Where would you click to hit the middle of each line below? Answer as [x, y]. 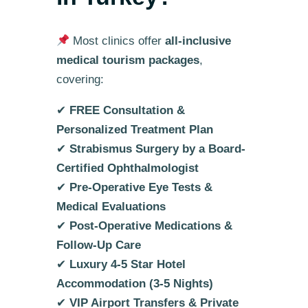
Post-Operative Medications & [151, 225]
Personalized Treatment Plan [134, 129]
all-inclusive [198, 41]
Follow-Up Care [98, 245]
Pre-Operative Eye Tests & [141, 187]
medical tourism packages [128, 60]
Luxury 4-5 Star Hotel [127, 264]
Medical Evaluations [111, 206]
